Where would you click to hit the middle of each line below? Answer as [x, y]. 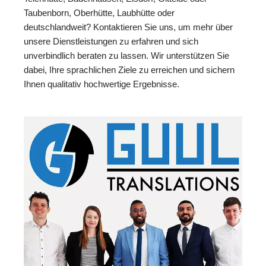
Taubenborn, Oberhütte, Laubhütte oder [99, 13]
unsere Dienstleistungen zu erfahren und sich [111, 42]
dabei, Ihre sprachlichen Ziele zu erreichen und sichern [129, 70]
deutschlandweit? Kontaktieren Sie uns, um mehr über [128, 27]
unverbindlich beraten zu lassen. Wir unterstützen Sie [126, 56]
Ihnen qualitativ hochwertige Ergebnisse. [102, 84]
